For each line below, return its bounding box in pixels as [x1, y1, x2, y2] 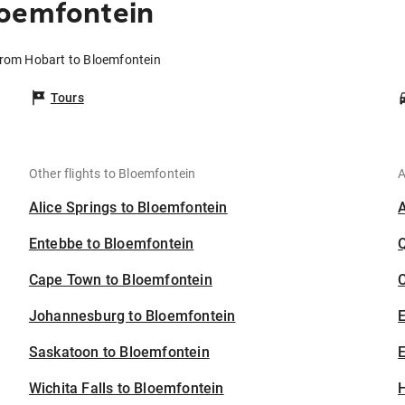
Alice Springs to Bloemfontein [28, 199, 228, 217]
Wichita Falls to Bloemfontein [28, 380, 224, 398]
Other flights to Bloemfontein [28, 166, 196, 182]
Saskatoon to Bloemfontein [28, 344, 210, 362]
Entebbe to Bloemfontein [28, 235, 194, 253]
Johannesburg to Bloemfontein [28, 307, 236, 325]
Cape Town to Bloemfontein [28, 271, 212, 289]
